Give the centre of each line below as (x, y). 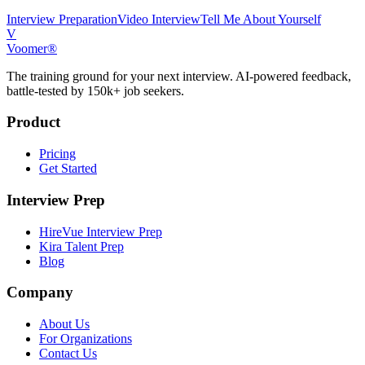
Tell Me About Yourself (261, 19)
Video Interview (159, 19)
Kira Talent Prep (81, 246)
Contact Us (68, 353)
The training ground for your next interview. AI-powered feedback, (179, 76)
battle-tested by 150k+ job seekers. (95, 90)
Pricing (57, 154)
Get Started (68, 169)
